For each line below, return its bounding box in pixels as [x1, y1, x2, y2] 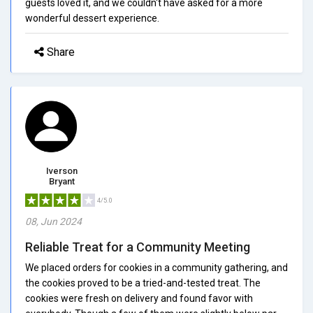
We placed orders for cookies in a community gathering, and [25, 261, 288, 273]
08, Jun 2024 [25, 215, 82, 227]
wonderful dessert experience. [25, 12, 159, 24]
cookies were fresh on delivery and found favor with [25, 292, 253, 304]
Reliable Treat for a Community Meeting [25, 239, 250, 254]
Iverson [46, 165, 78, 176]
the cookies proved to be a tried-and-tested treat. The [25, 277, 261, 289]
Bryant [49, 175, 75, 187]
